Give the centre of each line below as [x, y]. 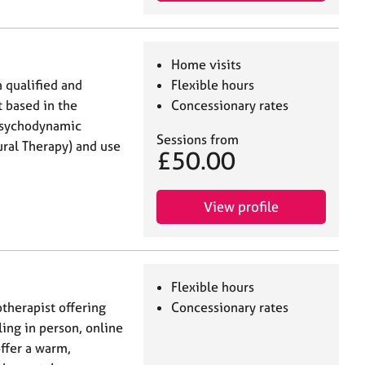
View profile [241, 207]
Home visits [207, 65]
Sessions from [198, 140]
